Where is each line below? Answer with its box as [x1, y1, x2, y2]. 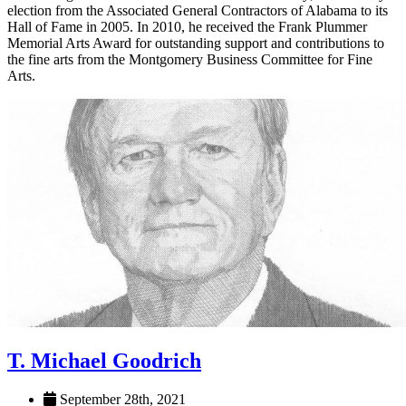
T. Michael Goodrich [7, 349, 201, 373]
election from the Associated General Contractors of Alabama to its [7, 3, 388, 19]
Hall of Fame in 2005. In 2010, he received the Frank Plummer [7, 19, 367, 35]
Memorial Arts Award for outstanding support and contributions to [7, 35, 384, 52]
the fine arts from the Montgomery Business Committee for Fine [7, 52, 372, 68]
